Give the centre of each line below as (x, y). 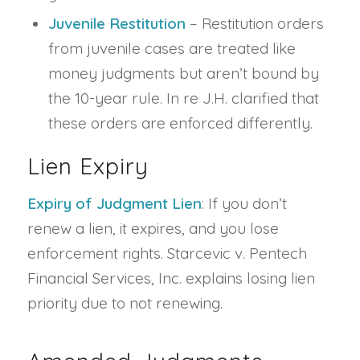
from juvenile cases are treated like (172, 49)
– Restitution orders (254, 24)
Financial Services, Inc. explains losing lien (171, 278)
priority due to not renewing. (125, 303)
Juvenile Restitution (117, 24)
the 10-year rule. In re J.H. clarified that (183, 98)
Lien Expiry (88, 166)
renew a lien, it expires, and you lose (153, 229)
